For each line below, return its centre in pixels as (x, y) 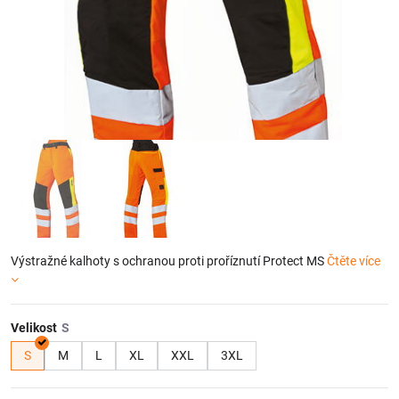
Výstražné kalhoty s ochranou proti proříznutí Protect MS (169, 261)
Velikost (34, 328)
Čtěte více (354, 261)
